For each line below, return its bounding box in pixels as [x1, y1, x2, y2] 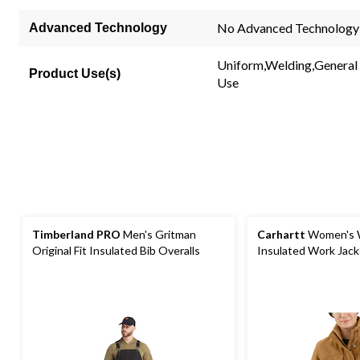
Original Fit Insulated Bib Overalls [32, 243, 200, 257]
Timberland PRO [32, 227, 121, 241]
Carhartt [257, 227, 305, 241]
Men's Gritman [121, 227, 196, 241]
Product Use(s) [29, 67, 121, 80]
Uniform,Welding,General [217, 57, 358, 72]
